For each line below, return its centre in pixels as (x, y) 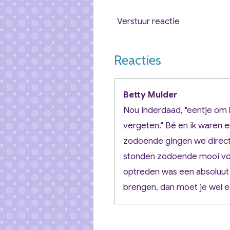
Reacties (138, 60)
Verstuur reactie (148, 22)
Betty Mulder (150, 94)
